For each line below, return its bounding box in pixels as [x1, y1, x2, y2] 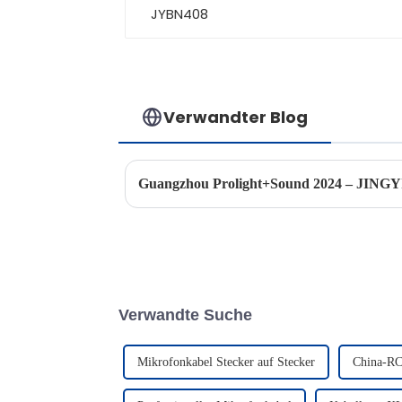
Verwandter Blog [163, 105, 309, 128]
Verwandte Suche [118, 305, 252, 324]
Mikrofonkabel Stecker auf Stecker [137, 354, 315, 369]
